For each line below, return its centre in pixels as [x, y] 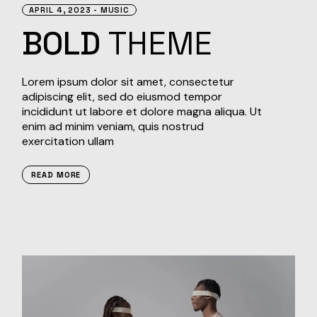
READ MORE [56, 175]
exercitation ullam [68, 142]
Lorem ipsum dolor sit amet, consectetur [128, 82]
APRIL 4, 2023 [60, 10]
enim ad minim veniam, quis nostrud [113, 127]
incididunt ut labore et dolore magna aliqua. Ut [142, 112]
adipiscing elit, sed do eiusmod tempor [122, 97]
